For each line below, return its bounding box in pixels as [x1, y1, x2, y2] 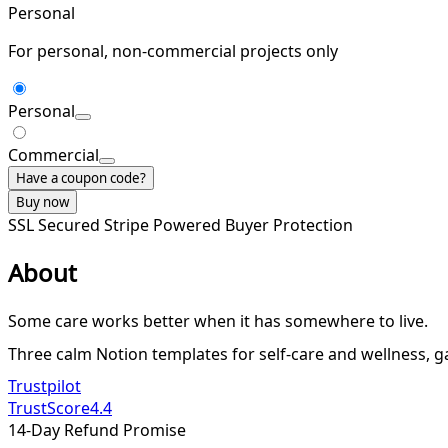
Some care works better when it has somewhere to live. [8, 309, 428, 332]
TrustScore [8, 396, 90, 419]
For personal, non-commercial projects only [8, 39, 338, 62]
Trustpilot [8, 374, 81, 397]
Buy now [16, 192, 69, 211]
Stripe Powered [104, 213, 225, 236]
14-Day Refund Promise [8, 418, 186, 441]
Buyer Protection [225, 213, 353, 236]
